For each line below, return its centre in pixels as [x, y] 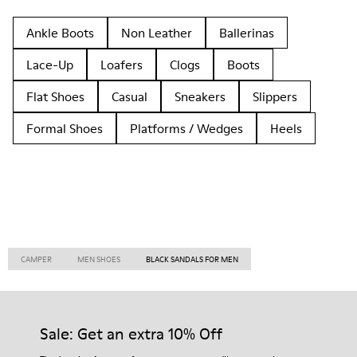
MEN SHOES [99, 259]
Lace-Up [50, 65]
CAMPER [36, 259]
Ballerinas [247, 33]
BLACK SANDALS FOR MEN [192, 259]
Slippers [275, 96]
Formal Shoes [65, 128]
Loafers [122, 65]
